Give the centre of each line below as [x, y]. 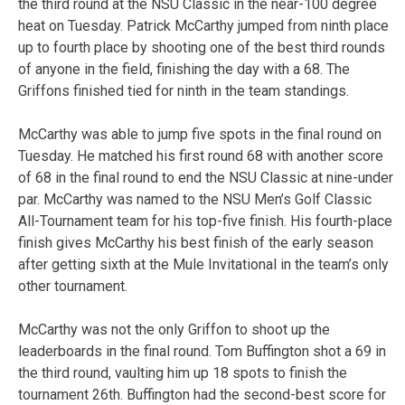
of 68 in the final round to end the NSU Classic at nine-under [206, 177]
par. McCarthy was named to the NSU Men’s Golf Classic [195, 199]
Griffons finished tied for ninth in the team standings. [184, 90]
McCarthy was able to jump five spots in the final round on [200, 134]
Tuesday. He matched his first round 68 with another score [201, 155]
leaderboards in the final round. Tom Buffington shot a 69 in [202, 351]
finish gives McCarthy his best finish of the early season [196, 242]
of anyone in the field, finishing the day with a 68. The [184, 69]
